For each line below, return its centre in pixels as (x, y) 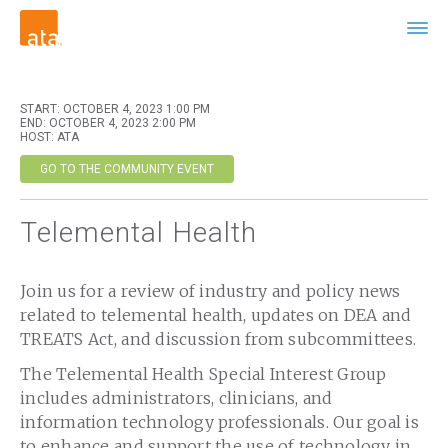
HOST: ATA (50, 137)
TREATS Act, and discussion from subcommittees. (218, 339)
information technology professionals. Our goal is (219, 421)
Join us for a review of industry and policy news (210, 291)
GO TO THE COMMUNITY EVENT (127, 169)
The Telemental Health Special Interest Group (203, 373)
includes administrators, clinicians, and (176, 397)
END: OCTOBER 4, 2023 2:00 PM (108, 123)
